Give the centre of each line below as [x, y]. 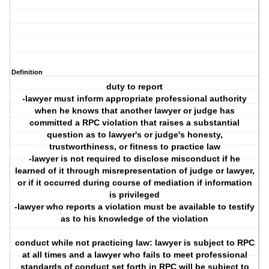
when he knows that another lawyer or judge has [134, 111]
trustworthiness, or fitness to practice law [134, 147]
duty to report [135, 87]
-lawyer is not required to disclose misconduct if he [135, 159]
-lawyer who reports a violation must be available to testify [135, 207]
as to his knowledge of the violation [135, 219]
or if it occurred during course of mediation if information [134, 183]
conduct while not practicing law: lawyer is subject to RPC [134, 243]
